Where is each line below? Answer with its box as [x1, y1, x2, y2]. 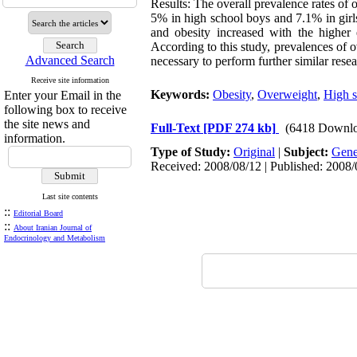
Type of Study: [151, 145, 233, 159]
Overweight [257, 88, 317, 101]
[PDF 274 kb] [203, 121, 276, 135]
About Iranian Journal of [14, 223, 92, 232]
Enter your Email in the [4, 88, 121, 102]
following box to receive [4, 103, 127, 116]
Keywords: [151, 88, 213, 101]
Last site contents [41, 192, 98, 201]
